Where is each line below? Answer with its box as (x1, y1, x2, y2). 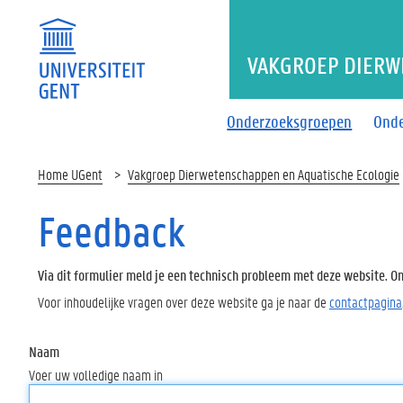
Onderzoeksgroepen (227, 110, 353, 132)
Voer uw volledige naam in (29, 364, 163, 384)
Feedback (38, 205, 185, 257)
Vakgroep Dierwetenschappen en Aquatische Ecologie (128, 165, 399, 184)
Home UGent (38, 165, 103, 184)
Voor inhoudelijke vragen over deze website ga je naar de (38, 291, 329, 311)
